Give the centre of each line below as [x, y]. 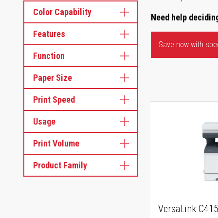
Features [49, 34]
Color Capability [62, 12]
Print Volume [56, 143]
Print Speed [54, 100]
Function [49, 56]
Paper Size [53, 78]
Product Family [60, 165]
